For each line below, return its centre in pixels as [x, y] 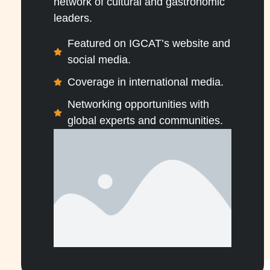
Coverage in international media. [145, 82]
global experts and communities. [145, 120]
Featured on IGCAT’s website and [149, 43]
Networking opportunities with [138, 104]
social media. [99, 59]
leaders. [73, 18]
